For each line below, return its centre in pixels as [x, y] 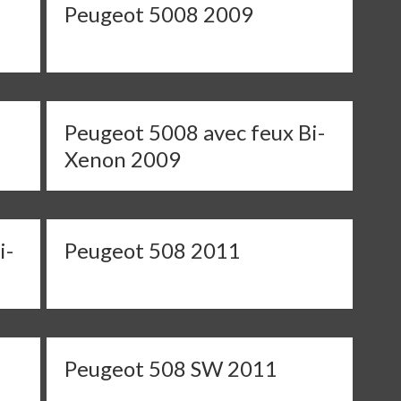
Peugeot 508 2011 [153, 250]
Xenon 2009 [123, 159]
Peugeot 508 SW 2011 [171, 368]
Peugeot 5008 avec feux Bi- [195, 132]
